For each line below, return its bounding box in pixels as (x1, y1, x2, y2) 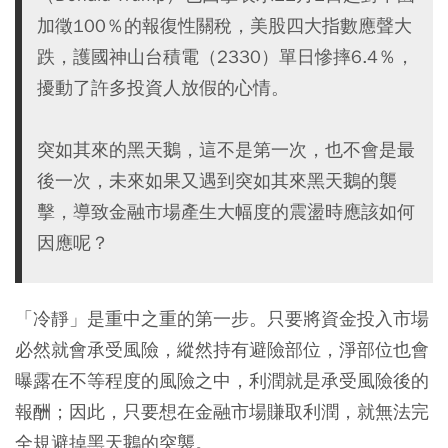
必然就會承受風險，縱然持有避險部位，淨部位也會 (15, 337, 429, 361)
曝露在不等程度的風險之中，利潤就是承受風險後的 (15, 368, 429, 392)
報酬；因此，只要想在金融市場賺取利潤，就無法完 (15, 399, 429, 423)
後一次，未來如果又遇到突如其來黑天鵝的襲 (37, 168, 397, 192)
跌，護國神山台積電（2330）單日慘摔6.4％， (37, 44, 414, 68)
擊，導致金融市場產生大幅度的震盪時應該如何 (37, 199, 415, 223)
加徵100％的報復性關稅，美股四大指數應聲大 (37, 13, 412, 37)
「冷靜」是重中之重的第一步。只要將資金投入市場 (15, 306, 429, 330)
